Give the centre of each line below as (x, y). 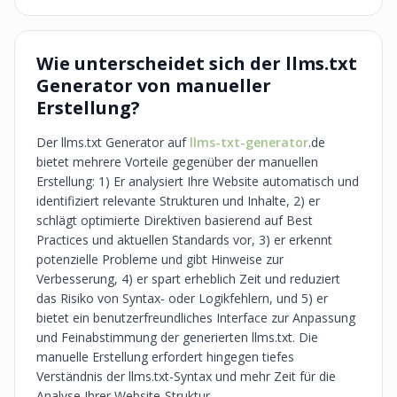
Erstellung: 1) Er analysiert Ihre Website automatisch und (198, 181)
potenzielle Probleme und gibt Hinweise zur (160, 259)
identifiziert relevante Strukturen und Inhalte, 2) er (178, 201)
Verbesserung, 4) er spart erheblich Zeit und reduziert (188, 279)
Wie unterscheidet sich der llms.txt (197, 63)
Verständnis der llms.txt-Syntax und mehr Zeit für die (186, 376)
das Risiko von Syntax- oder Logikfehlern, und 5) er (182, 298)
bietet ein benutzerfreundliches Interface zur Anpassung (196, 318)
